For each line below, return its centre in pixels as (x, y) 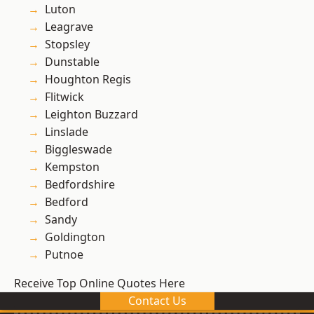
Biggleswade (78, 150)
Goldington (75, 237)
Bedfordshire (80, 185)
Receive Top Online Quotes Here (100, 284)
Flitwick (64, 97)
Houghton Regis (88, 80)
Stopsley (67, 45)
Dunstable (72, 62)
